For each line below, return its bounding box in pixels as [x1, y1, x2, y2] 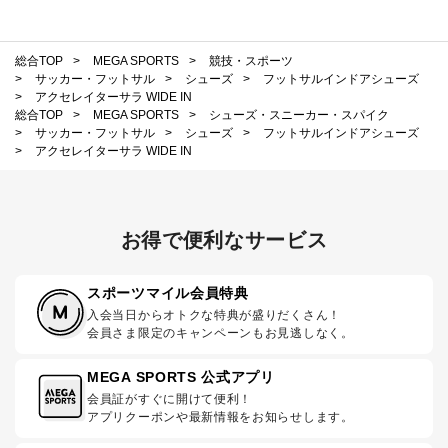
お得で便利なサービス [120, 228, 328, 251]
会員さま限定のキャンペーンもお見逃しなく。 [87, 325, 354, 340]
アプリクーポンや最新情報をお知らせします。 [87, 409, 354, 424]
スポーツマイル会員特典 [87, 284, 249, 301]
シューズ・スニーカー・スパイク [209, 107, 389, 122]
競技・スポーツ [209, 53, 293, 68]
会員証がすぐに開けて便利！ [87, 391, 253, 406]
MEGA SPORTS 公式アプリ [87, 368, 275, 385]
